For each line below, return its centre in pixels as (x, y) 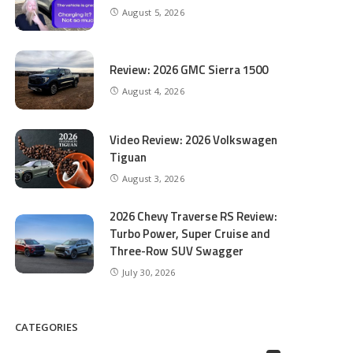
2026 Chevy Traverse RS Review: (194, 216)
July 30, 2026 (149, 272)
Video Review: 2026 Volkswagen (194, 139)
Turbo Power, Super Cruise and (190, 234)
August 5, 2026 (153, 12)
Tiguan (128, 157)
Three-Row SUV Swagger (177, 251)
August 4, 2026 (153, 91)
